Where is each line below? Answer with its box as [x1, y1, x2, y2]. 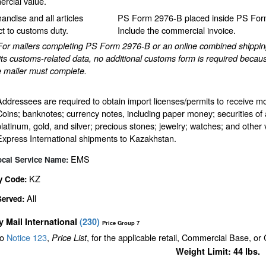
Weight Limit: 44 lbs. [175, 245, 260, 258]
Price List [52, 232, 87, 244]
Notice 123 [4, 231, 47, 244]
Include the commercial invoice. [117, 24, 236, 37]
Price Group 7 [102, 219, 140, 227]
